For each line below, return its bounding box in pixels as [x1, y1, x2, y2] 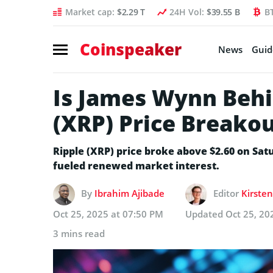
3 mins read [53, 227, 105, 239]
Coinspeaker [80, 38, 182, 60]
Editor [213, 186, 241, 199]
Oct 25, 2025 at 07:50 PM [53, 207, 163, 220]
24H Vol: [169, 6, 207, 18]
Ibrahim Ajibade [94, 186, 165, 199]
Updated [185, 207, 225, 220]
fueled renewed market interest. [53, 158, 219, 172]
